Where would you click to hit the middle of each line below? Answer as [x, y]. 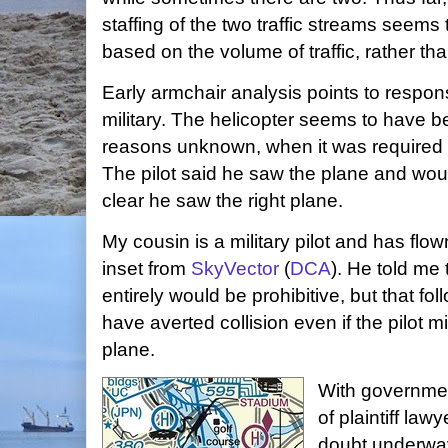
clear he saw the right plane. [225, 200]
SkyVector [235, 268]
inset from [146, 268]
